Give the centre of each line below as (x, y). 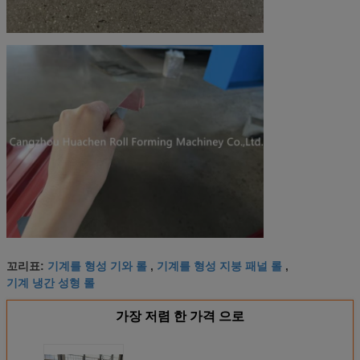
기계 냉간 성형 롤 (51, 282)
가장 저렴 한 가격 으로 (180, 317)
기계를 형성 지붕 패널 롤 (219, 266)
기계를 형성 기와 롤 (97, 266)
